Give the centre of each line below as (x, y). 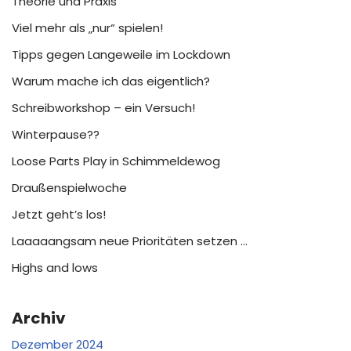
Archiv (39, 318)
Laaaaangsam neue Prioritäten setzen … (130, 241)
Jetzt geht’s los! (59, 215)
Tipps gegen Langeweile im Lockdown (121, 55)
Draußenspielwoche (69, 188)
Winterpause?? (56, 135)
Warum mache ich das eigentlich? (111, 81)
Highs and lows (55, 268)
